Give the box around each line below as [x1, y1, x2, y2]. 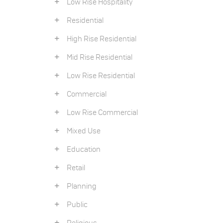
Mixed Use [62, 127, 101, 135]
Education [62, 146, 101, 153]
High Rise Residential [62, 35, 136, 43]
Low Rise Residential [62, 72, 135, 80]
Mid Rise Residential [62, 54, 132, 61]
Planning [62, 183, 97, 190]
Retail [62, 164, 85, 172]
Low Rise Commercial [62, 109, 138, 116]
